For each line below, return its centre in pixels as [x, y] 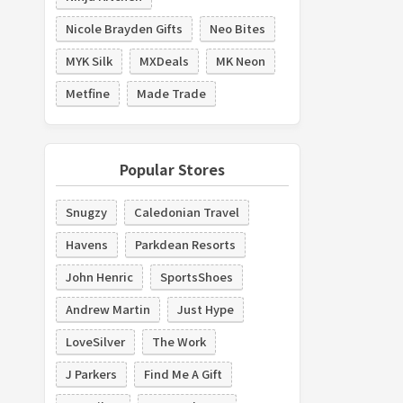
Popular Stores [172, 169]
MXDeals [164, 60]
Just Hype [205, 309]
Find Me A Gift [183, 373]
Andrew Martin [107, 309]
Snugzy [86, 211]
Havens [86, 244]
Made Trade [171, 93]
